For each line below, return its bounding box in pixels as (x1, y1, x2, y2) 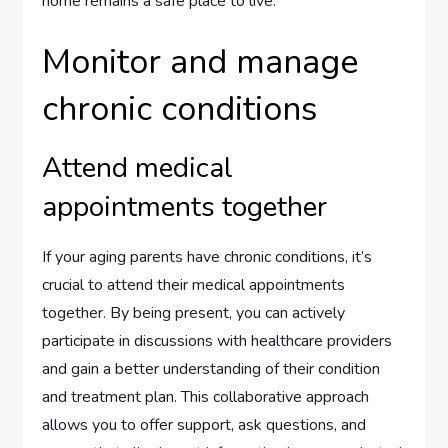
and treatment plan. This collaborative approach (42, 385, 370, 408)
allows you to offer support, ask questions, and (42, 413, 367, 436)
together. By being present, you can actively (42, 301, 346, 324)
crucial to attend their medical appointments (42, 273, 346, 296)
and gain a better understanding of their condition (42, 357, 381, 380)
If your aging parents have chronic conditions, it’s (42, 245, 373, 268)
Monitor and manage (42, 38, 359, 85)
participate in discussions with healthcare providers (42, 329, 393, 352)
